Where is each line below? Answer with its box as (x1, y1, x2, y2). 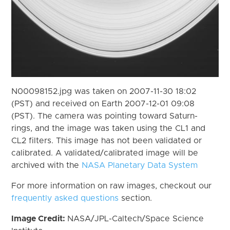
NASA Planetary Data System (82, 161, 198, 169)
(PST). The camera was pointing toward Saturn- (11, 111, 198, 120)
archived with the (11, 161, 82, 169)
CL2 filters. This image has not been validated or (11, 136, 202, 145)
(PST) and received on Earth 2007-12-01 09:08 (11, 99, 195, 108)
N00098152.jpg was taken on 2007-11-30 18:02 (11, 87, 197, 95)
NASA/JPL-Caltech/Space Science (67, 214, 204, 223)
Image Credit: (11, 214, 68, 223)
